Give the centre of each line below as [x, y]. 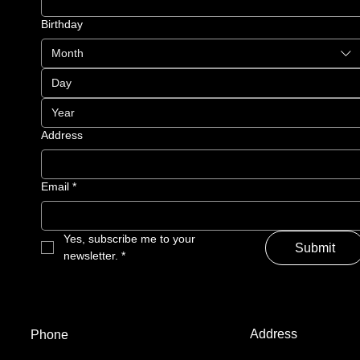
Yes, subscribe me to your [129, 238]
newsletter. [90, 255]
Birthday [61, 24]
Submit [315, 247]
